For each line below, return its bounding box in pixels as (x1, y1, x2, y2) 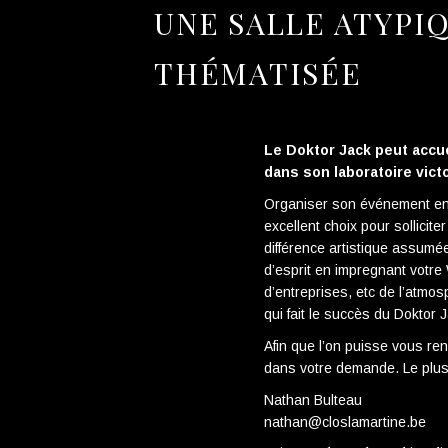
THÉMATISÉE (154, 53, 362, 93)
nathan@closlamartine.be (264, 414, 426, 430)
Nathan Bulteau (264, 392, 362, 408)
